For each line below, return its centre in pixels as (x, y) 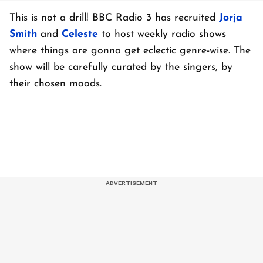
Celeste (80, 35)
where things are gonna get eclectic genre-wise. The (130, 51)
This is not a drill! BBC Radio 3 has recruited (114, 18)
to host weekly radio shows (162, 35)
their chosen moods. (55, 84)
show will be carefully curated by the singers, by (121, 68)
